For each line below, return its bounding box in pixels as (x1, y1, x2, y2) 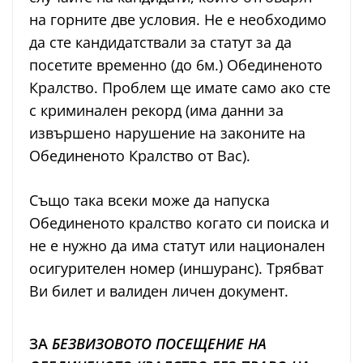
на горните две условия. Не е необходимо (29, 10, 327, 30)
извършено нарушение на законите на (29, 123, 305, 143)
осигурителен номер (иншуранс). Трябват (29, 258, 323, 279)
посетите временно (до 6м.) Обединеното (29, 55, 322, 75)
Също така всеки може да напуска (29, 190, 270, 211)
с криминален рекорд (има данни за (29, 100, 284, 121)
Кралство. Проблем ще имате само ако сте (29, 78, 331, 98)
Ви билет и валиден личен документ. (29, 281, 288, 301)
